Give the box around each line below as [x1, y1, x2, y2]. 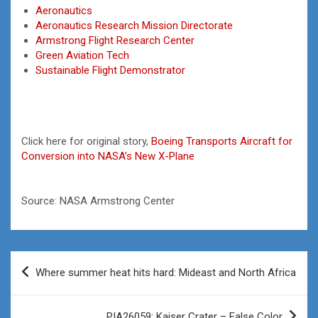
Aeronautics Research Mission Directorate [35, 18, 233, 32]
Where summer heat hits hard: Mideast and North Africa [35, 265, 296, 279]
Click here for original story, [21, 134, 151, 148]
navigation [10, 273, 93, 295]
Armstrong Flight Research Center [35, 33, 194, 47]
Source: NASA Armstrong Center [21, 194, 175, 207]
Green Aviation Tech [35, 48, 129, 62]
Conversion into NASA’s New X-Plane [21, 149, 194, 163]
